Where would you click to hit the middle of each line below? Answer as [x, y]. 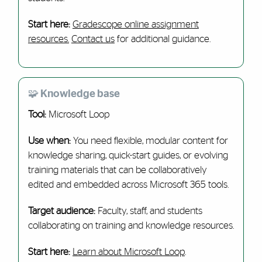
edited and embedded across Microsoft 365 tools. [128, 185]
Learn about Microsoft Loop [128, 252]
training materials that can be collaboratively [117, 170]
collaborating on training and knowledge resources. [131, 225]
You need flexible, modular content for [149, 141]
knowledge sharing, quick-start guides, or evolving [128, 155]
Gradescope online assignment [135, 24]
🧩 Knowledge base [74, 94]
